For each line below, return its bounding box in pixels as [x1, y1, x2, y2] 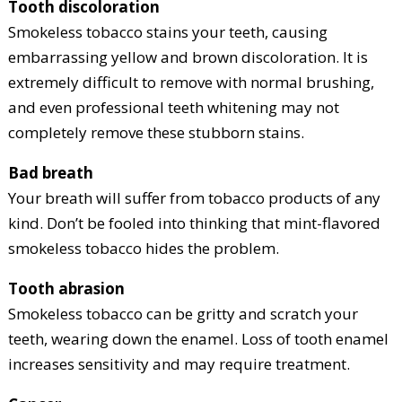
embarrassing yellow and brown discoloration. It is [7, 47, 368, 68]
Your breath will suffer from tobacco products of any [7, 188, 380, 209]
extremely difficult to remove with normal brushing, [7, 72, 374, 93]
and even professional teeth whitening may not [7, 97, 339, 118]
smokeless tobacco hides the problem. [7, 238, 279, 259]
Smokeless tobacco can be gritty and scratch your [7, 303, 358, 325]
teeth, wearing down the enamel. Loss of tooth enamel [7, 328, 389, 350]
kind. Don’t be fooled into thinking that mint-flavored [7, 213, 380, 234]
